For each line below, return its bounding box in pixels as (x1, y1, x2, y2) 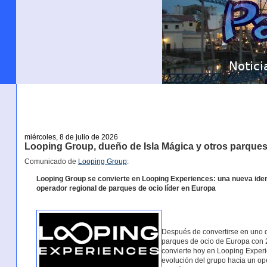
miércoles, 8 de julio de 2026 (24, 132, 118, 141)
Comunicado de (24, 157, 78, 166)
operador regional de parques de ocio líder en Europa (36, 184, 216, 193)
